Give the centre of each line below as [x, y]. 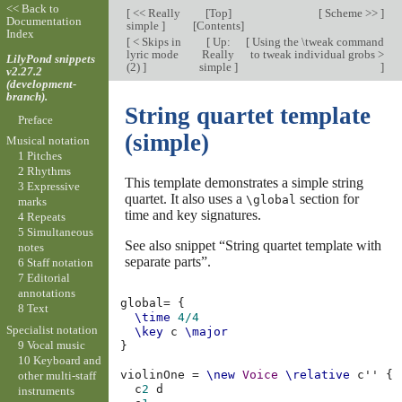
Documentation [44, 22]
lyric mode [152, 54]
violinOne [153, 375]
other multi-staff [57, 375]
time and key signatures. [192, 214]
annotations [46, 293]
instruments [46, 390]
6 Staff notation [55, 263]
